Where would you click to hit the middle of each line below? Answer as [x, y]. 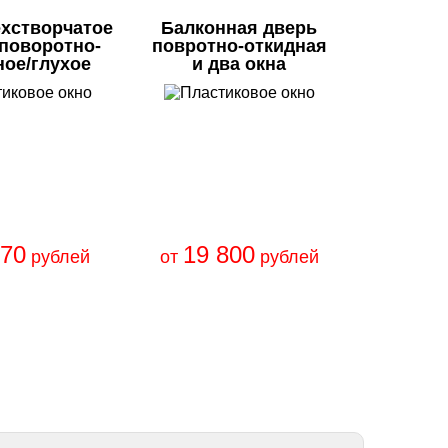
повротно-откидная [239, 46]
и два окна [239, 64]
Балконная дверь [239, 28]
